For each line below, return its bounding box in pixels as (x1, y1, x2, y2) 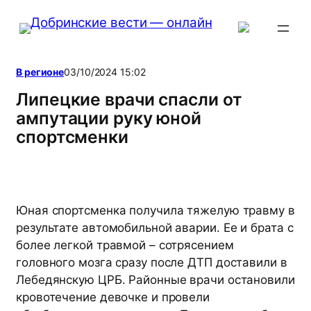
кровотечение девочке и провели (16, 290, 210, 305)
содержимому (5, 42, 95, 58)
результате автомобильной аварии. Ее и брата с (16, 221, 294, 235)
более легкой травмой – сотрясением (16, 238, 234, 253)
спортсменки (16, 126, 128, 147)
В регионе (16, 66, 65, 78)
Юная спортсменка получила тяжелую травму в (16, 203, 295, 218)
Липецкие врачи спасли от (16, 88, 242, 110)
